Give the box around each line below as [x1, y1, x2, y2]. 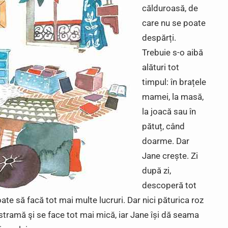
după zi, [142, 165, 171, 176]
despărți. [142, 33, 176, 43]
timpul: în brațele [142, 77, 206, 87]
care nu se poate [142, 18, 206, 28]
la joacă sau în [142, 106, 196, 117]
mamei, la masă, [142, 92, 204, 102]
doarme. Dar [142, 136, 189, 146]
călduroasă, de [142, 3, 198, 13]
